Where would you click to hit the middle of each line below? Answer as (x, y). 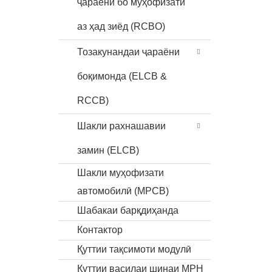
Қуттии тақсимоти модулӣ (134, 249)
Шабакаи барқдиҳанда (128, 210)
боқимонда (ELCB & (122, 76)
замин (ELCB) (108, 150)
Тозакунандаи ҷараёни (128, 52)
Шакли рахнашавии (121, 126)
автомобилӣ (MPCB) (123, 191)
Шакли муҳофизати (121, 173)
